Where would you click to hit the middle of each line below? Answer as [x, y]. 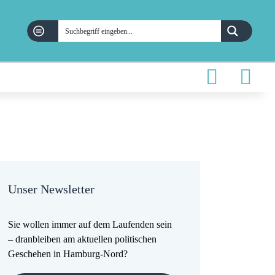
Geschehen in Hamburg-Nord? [68, 254]
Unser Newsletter [52, 189]
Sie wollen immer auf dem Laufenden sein [90, 225]
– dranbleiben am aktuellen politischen [83, 239]
